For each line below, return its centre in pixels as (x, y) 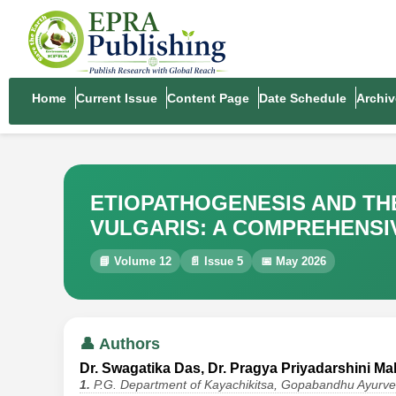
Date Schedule (303, 98)
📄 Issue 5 (216, 261)
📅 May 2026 (293, 261)
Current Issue (117, 98)
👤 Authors (120, 344)
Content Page (208, 98)
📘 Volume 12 (135, 261)
